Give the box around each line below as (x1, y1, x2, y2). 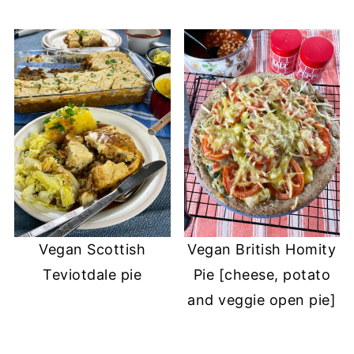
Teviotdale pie (43, 266, 142, 284)
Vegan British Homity (187, 241, 337, 258)
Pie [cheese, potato (193, 266, 331, 284)
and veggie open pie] (187, 292, 337, 309)
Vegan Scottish (39, 241, 146, 258)
